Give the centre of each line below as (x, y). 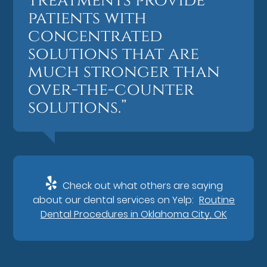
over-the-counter (111, 89)
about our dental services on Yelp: (114, 200)
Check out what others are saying (142, 185)
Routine (217, 200)
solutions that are (114, 54)
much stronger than (124, 72)
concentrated (95, 36)
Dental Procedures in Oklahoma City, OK (133, 214)
